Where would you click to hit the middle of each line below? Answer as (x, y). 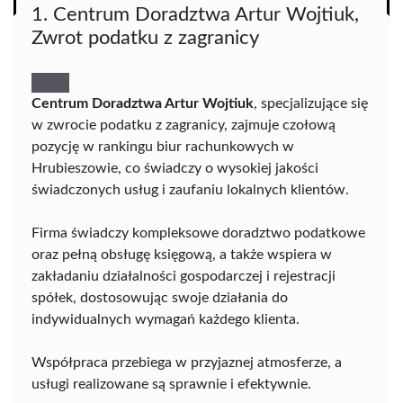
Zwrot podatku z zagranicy (145, 38)
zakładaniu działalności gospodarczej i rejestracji (184, 276)
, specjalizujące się (311, 103)
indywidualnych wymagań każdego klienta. (166, 319)
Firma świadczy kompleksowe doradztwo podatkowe (198, 233)
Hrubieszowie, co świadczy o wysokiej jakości (175, 168)
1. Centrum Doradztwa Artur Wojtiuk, (195, 14)
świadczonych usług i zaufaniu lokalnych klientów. (190, 190)
